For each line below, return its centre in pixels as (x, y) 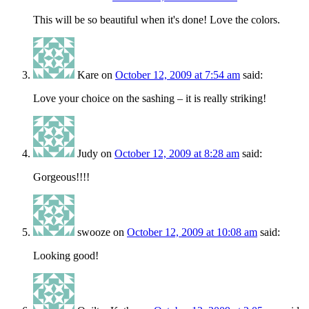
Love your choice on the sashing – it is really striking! (150, 99)
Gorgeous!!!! (61, 177)
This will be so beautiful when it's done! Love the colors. (157, 20)
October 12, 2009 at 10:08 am (192, 232)
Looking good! (66, 256)
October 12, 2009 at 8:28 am (177, 154)
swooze (94, 232)
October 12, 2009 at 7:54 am (178, 75)
